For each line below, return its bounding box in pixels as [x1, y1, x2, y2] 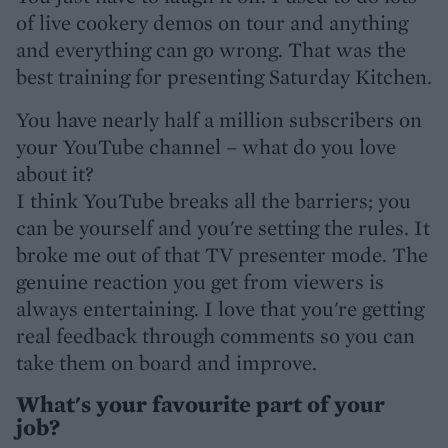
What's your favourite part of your [16, 389, 385, 418]
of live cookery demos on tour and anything [16, 9, 408, 36]
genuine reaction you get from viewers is [16, 268, 384, 295]
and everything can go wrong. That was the [16, 36, 406, 63]
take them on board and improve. [16, 349, 317, 376]
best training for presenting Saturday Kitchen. [16, 63, 432, 90]
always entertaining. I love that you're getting [16, 295, 424, 322]
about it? [16, 160, 94, 187]
